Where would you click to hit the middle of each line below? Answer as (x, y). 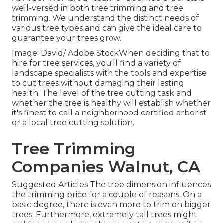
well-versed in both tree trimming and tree (98, 8)
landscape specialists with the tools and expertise (109, 73)
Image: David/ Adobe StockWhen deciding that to (111, 53)
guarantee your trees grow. (67, 38)
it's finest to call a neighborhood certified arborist (109, 113)
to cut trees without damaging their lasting (98, 83)
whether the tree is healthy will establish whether (111, 103)
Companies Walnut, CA (106, 167)
